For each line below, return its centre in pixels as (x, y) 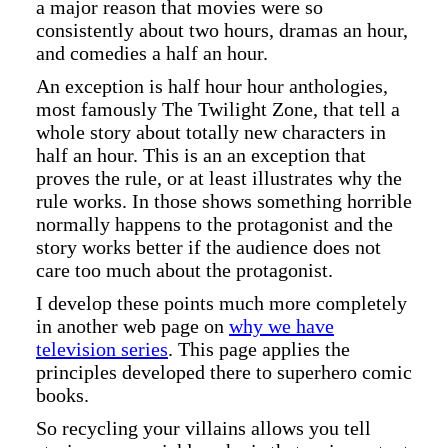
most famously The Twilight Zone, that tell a (218, 108)
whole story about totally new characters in (211, 131)
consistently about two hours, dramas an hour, (222, 29)
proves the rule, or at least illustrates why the (219, 177)
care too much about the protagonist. (184, 269)
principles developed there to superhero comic (224, 371)
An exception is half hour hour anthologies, (212, 85)
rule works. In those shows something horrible (224, 200)
